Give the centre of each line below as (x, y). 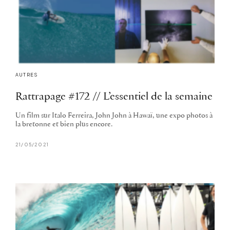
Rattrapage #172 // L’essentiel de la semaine (114, 97)
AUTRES (27, 75)
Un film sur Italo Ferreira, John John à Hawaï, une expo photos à (114, 116)
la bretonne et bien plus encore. (64, 125)
